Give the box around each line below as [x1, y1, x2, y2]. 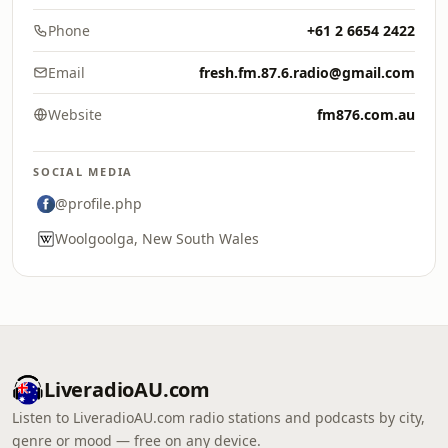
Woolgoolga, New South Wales [55, 229, 259, 248]
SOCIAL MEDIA [33, 164, 134, 179]
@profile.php [55, 194, 142, 213]
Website [48, 105, 102, 124]
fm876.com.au [317, 105, 415, 124]
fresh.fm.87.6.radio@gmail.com [199, 63, 415, 82]
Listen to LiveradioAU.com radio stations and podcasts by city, [12, 408, 425, 427]
